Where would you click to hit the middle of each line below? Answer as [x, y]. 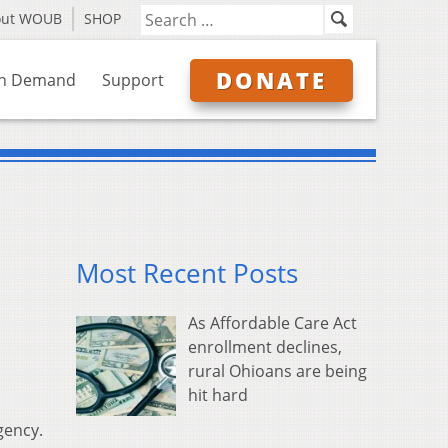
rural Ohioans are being [277, 371]
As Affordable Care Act [272, 323]
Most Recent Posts [187, 274]
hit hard [218, 395]
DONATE [271, 80]
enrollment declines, [265, 347]
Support [133, 80]
